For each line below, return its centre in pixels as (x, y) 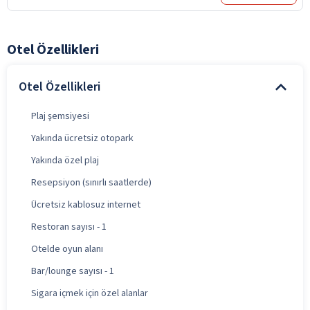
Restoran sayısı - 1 (69, 227)
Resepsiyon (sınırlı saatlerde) (91, 182)
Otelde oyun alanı (67, 249)
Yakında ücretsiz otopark (82, 138)
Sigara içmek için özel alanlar (90, 293)
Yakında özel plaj (65, 160)
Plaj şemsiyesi (60, 116)
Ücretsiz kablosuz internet (86, 204)
